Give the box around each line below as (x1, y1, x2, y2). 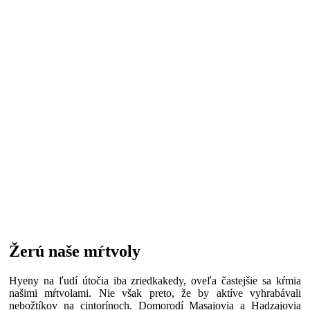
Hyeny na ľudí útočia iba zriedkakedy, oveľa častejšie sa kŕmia (9, 275, 301, 287)
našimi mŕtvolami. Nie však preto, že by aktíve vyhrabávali (9, 287, 301, 300)
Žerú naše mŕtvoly (9, 242, 140, 261)
